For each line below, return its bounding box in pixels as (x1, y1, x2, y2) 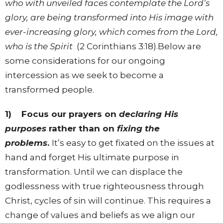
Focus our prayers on (21, 109, 119, 119)
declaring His (119, 109, 178, 119)
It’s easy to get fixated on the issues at (52, 138, 215, 148)
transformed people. (5, 85, 94, 95)
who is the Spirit (5, 41, 73, 52)
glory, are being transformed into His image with (5, 12, 214, 23)
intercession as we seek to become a (5, 70, 164, 81)
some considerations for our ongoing (5, 56, 165, 66)
